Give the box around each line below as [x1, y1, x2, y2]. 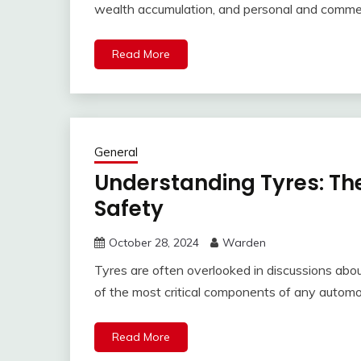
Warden [222, 235, 266, 251]
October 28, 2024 [109, 235, 199, 251]
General [94, 144, 138, 160]
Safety [94, 194, 164, 224]
